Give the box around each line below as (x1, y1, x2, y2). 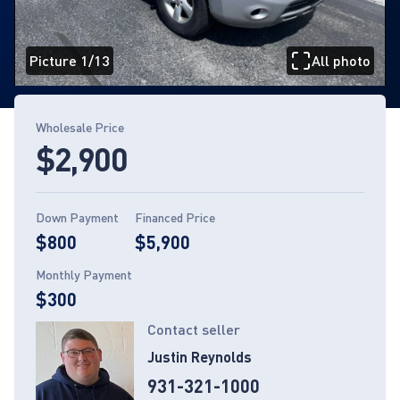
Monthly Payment (36, 267, 132, 283)
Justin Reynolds (147, 348, 252, 366)
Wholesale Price (36, 120, 124, 136)
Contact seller (147, 321, 240, 338)
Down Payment (36, 210, 119, 226)
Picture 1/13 (29, 52, 110, 70)
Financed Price (135, 210, 215, 226)
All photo (312, 52, 371, 70)
